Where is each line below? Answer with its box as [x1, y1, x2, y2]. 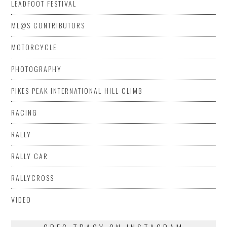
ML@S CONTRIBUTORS [11, 19, 86, 30]
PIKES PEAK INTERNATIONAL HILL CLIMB [11, 85, 143, 96]
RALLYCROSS [11, 172, 55, 183]
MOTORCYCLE [11, 41, 57, 52]
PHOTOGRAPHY [11, 63, 62, 74]
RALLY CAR [11, 150, 49, 161]
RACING [11, 106, 38, 118]
